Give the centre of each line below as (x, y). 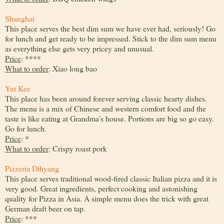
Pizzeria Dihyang (32, 168)
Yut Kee (18, 88)
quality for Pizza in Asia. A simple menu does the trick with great (107, 198)
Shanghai (21, 18)
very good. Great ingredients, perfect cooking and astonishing (101, 188)
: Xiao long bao (73, 68)
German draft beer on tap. (45, 208)
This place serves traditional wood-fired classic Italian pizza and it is (111, 178)
